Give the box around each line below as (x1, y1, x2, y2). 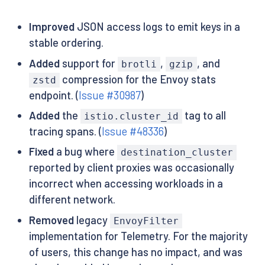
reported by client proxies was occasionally (28, 161, 234, 174)
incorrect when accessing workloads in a (28, 177, 223, 190)
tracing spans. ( (28, 125, 102, 138)
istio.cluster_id (83, 111, 179, 122)
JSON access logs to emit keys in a (74, 20, 240, 34)
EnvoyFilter (113, 215, 179, 227)
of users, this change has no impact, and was (28, 245, 243, 258)
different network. (28, 193, 115, 206)
